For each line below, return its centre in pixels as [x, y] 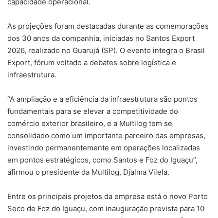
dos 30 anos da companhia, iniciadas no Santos [90, 38]
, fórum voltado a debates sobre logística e [103, 63]
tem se [160, 124]
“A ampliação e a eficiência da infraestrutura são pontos [102, 99]
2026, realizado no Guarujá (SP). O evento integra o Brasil [106, 51]
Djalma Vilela [145, 172]
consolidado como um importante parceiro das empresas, [106, 136]
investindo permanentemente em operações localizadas [104, 148]
